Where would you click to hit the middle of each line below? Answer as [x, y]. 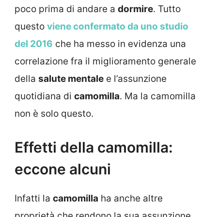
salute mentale [71, 79]
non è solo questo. [54, 114]
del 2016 [34, 44]
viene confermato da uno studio [118, 27]
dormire [135, 9]
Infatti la [34, 198]
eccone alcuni [63, 169]
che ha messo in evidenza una [119, 44]
